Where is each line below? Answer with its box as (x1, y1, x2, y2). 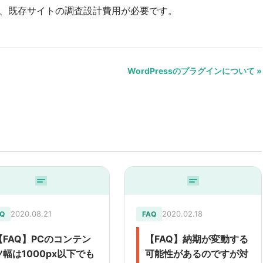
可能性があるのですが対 (145, 248, 249, 260)
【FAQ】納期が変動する (145, 233, 249, 245)
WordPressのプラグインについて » (127, 66, 262, 76)
